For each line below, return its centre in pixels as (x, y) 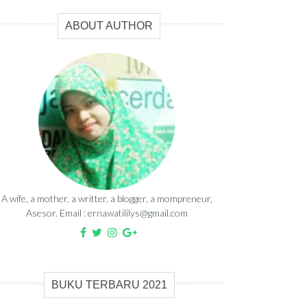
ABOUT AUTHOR (109, 26)
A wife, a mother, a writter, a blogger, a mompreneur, (107, 199)
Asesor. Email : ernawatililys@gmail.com (107, 213)
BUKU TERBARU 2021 (109, 285)
